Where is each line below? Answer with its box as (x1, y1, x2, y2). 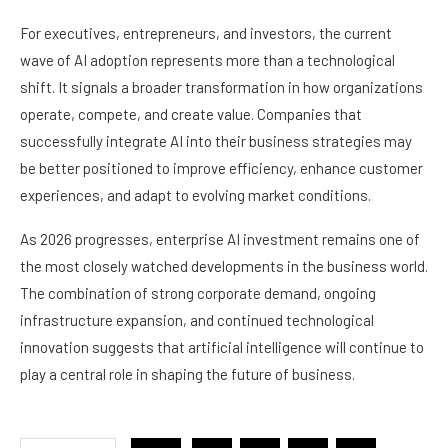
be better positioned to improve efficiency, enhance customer (20, 159, 423, 178)
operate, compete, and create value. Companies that (20, 105, 362, 124)
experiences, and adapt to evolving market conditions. (20, 186, 371, 205)
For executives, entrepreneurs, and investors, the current (20, 24, 392, 43)
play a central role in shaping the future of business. (20, 365, 355, 384)
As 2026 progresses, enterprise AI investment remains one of (20, 230, 420, 249)
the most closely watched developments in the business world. (20, 257, 428, 276)
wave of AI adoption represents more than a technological (20, 51, 395, 70)
